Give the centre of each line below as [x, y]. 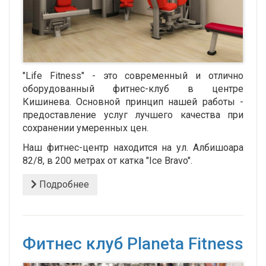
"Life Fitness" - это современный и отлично [133, 75]
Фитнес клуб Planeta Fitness [133, 243]
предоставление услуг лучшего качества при [133, 115]
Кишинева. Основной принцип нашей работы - [133, 102]
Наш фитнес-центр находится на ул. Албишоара [133, 147]
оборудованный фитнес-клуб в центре [133, 88]
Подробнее [63, 184]
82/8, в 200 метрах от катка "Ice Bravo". [107, 160]
